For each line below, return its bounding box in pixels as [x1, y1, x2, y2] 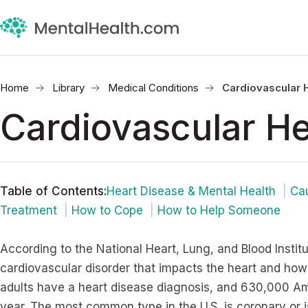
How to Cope [71, 203, 143, 217]
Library [52, 81, 85, 94]
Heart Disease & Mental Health [107, 184, 276, 198]
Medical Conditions [108, 81, 199, 94]
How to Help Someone [157, 203, 280, 217]
